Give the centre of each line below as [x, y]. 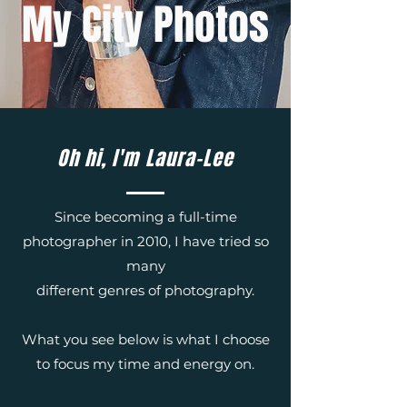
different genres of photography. [145, 290]
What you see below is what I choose [145, 339]
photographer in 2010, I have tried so [145, 241]
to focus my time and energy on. [145, 364]
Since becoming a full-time [145, 217]
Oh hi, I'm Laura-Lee [145, 158]
